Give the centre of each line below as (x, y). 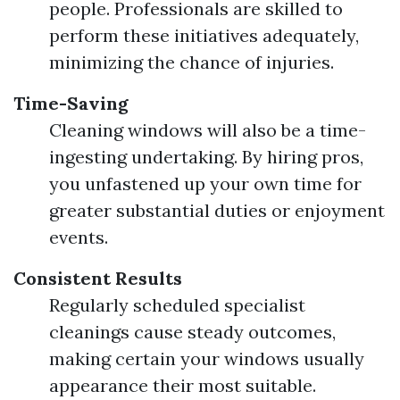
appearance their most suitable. (183, 385)
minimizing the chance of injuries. (192, 62)
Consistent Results (98, 278)
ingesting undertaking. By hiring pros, (206, 157)
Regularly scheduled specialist (177, 305)
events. (79, 237)
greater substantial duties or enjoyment (217, 210)
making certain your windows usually (207, 358)
